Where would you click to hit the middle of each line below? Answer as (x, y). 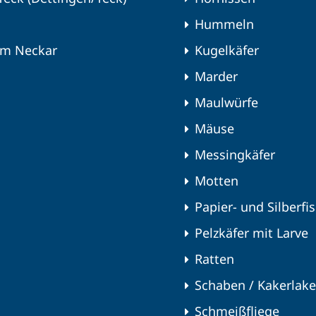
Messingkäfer (235, 155)
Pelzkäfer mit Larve (251, 233)
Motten (217, 181)
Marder (216, 77)
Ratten (214, 259)
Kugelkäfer (227, 50)
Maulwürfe (226, 103)
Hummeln (224, 24)
